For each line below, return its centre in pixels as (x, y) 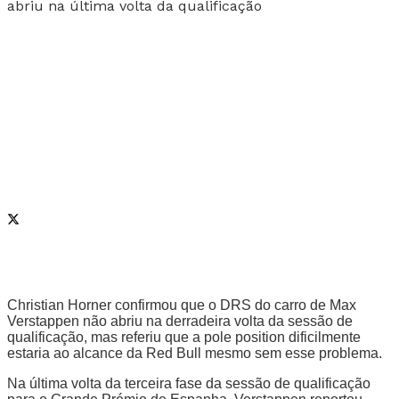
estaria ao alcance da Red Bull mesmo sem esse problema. (195, 353)
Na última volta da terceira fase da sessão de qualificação (189, 383)
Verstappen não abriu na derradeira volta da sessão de (180, 321)
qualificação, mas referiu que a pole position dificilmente (184, 337)
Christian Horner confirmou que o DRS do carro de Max (182, 305)
